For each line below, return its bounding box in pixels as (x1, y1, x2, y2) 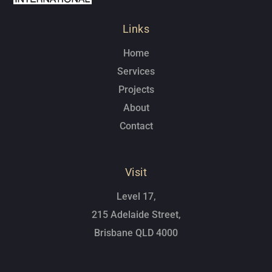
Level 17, (116, 190, 156, 202)
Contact (119, 120, 153, 132)
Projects (118, 83, 154, 95)
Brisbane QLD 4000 (94, 226, 178, 239)
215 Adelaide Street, (91, 208, 181, 220)
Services (117, 65, 155, 77)
